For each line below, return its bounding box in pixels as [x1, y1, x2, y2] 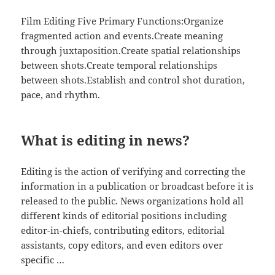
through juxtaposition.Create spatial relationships [21, 44, 241, 56]
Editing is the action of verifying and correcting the [21, 165, 246, 177]
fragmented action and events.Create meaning [21, 29, 223, 42]
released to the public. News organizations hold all [21, 194, 244, 207]
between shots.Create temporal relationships [21, 58, 218, 71]
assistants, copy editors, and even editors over [21, 238, 223, 251]
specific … [21, 253, 65, 266]
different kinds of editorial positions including [21, 209, 227, 222]
